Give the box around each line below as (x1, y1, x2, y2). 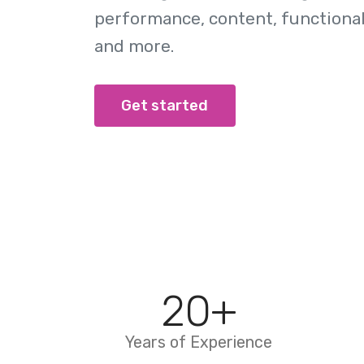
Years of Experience (125, 332, 272, 352)
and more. (93, 37, 174, 56)
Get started (121, 96, 209, 115)
